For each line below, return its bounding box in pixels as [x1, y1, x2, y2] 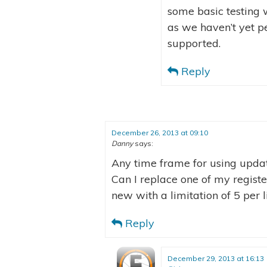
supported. [167, 36, 221, 51]
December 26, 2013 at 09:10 [111, 128, 208, 137]
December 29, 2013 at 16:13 [167, 253, 264, 263]
